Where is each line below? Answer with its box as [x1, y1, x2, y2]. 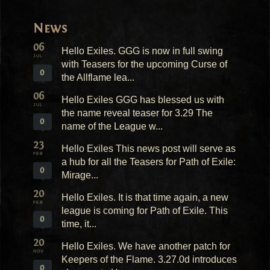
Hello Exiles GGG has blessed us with [61, 94, 224, 105]
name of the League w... [61, 121, 163, 131]
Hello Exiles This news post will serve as [61, 143, 236, 154]
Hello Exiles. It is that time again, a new [61, 192, 228, 202]
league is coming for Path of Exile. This [61, 205, 228, 216]
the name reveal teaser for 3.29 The [61, 107, 213, 118]
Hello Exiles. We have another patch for [61, 240, 230, 251]
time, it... [61, 218, 96, 229]
